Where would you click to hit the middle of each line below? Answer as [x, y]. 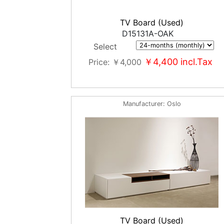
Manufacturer [143, 104]
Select [105, 46]
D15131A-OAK [148, 33]
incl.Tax [195, 62]
